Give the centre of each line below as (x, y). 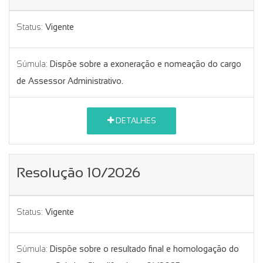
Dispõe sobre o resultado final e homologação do (144, 249)
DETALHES (135, 121)
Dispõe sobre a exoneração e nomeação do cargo (146, 64)
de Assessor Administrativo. (70, 81)
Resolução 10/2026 (78, 172)
